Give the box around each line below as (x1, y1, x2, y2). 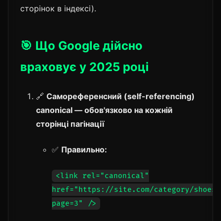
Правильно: (61, 144, 107, 154)
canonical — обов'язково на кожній (36, 105, 173, 115)
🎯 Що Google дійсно (20, 38, 143, 53)
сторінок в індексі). (20, 3, 96, 13)
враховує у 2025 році (20, 59, 149, 74)
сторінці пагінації (36, 118, 104, 129)
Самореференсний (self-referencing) (46, 91, 195, 101)
